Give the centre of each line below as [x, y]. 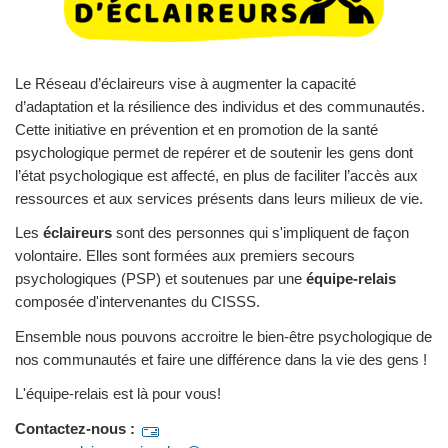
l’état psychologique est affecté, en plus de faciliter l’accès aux [216, 175]
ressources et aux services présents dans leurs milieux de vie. [219, 198]
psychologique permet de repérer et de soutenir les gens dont [214, 152]
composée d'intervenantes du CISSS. [137, 301]
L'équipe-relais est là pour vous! [118, 393]
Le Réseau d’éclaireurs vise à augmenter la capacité [185, 83]
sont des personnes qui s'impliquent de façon [262, 232]
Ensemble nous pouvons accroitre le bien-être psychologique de [223, 336]
